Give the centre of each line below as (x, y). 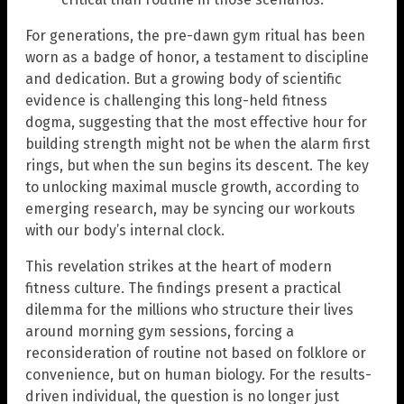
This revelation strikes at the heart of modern (179, 267)
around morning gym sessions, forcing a (160, 332)
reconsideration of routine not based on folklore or (196, 353)
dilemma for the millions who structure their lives (189, 310)
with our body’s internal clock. (125, 231)
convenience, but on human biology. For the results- (198, 375)
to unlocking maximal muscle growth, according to (192, 188)
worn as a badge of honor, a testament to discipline (197, 58)
